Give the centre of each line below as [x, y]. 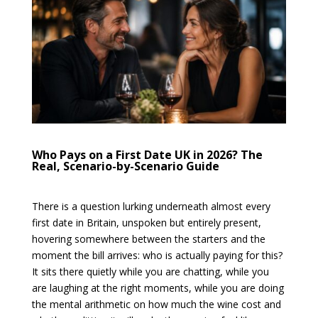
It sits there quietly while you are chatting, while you [150, 272]
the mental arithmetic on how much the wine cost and [156, 305]
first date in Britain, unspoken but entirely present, [146, 223]
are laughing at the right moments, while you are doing [158, 288]
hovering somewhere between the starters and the [148, 239]
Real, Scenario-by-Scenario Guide [125, 166]
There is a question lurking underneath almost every [151, 207]
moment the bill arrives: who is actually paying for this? [157, 256]
